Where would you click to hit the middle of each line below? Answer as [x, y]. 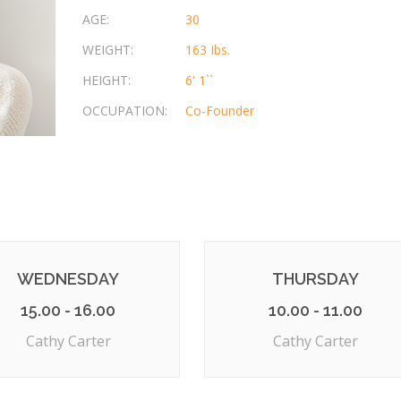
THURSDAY [316, 279]
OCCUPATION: [124, 111]
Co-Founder [219, 111]
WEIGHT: [107, 50]
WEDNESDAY [68, 279]
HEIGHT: [106, 81]
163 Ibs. [207, 50]
